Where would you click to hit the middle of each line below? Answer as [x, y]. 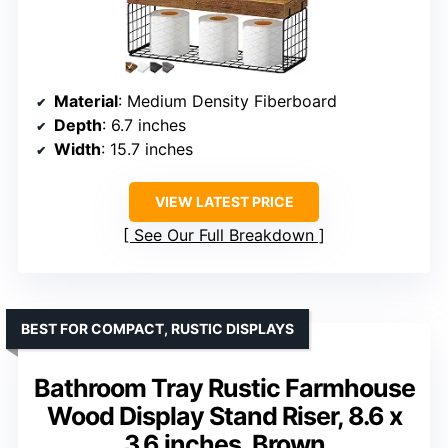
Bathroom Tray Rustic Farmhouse [224, 388]
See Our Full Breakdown [224, 235]
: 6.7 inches [144, 125]
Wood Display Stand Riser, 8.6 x [224, 416]
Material [86, 101]
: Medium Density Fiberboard [227, 101]
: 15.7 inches [147, 149]
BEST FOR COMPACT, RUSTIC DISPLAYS [157, 329]
